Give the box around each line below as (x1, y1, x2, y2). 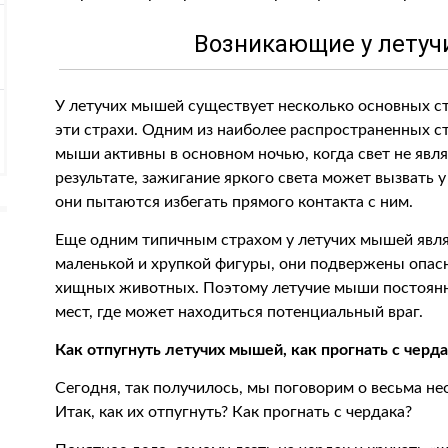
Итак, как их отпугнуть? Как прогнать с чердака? (55, 404, 413, 420)
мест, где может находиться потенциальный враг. (55, 304, 424, 320)
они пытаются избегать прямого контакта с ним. (55, 194, 414, 210)
